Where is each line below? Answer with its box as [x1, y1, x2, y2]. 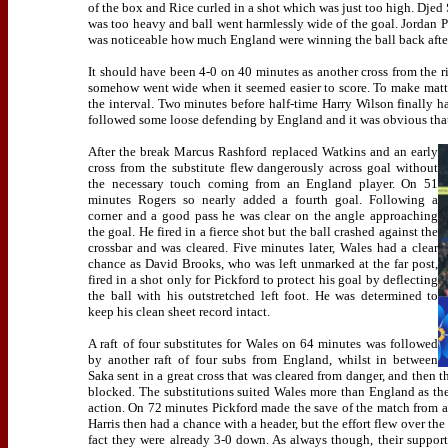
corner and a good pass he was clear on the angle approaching [88, 208, 438, 223]
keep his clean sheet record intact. [88, 304, 270, 319]
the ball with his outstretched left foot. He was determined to [88, 288, 438, 303]
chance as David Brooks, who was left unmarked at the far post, [88, 256, 438, 271]
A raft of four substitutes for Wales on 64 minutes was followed [88, 336, 438, 351]
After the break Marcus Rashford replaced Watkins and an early [88, 144, 438, 159]
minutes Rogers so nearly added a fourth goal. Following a [88, 192, 438, 207]
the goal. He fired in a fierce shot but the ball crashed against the [88, 224, 438, 239]
